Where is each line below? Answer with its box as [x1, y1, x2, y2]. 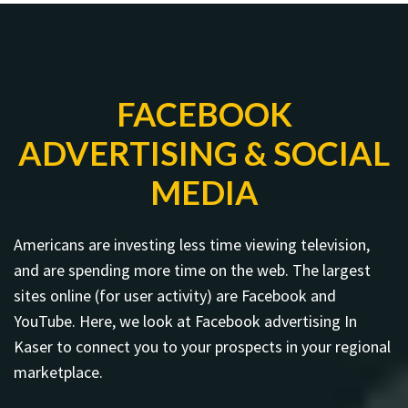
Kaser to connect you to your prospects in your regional [14, 335, 391, 357]
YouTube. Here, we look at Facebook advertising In [14, 310, 357, 331]
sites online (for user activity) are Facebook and [14, 284, 336, 306]
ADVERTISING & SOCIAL [18, 132, 390, 173]
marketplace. [14, 361, 103, 382]
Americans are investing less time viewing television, [14, 233, 370, 255]
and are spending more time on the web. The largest [14, 259, 371, 280]
